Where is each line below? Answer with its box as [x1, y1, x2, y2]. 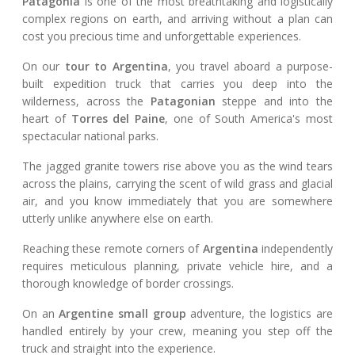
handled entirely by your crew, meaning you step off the [22, 323, 333, 339]
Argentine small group [59, 306, 186, 322]
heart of [22, 111, 71, 127]
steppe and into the [215, 94, 334, 109]
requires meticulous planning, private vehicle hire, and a [22, 258, 333, 274]
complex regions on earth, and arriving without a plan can [22, 11, 333, 27]
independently [258, 241, 334, 257]
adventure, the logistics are [185, 306, 333, 322]
